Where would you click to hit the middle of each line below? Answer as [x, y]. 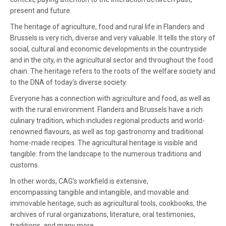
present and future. [41, 11]
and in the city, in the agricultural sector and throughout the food [111, 60]
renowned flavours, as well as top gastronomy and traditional [107, 132]
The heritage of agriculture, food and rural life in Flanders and [107, 27]
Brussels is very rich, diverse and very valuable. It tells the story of [113, 38]
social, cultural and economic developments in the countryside [108, 49]
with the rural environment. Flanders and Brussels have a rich [106, 109]
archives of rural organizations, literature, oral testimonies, [103, 214]
